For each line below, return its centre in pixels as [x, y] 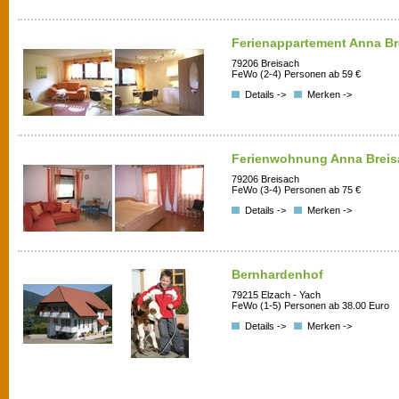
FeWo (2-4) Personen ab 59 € [296, 74]
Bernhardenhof [277, 274]
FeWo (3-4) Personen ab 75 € [296, 190]
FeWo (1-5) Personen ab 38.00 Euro [310, 306]
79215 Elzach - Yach [276, 295]
